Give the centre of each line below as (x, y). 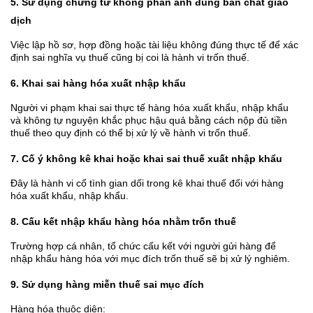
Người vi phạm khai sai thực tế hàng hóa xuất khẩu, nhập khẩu (150, 108)
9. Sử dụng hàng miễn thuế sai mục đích (107, 285)
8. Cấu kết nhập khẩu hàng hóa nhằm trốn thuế (123, 222)
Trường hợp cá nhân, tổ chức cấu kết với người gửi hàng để (143, 246)
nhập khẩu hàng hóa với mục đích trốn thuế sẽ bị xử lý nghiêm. (150, 259)
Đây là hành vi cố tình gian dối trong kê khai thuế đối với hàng (147, 183)
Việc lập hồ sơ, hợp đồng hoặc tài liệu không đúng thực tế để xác (154, 45)
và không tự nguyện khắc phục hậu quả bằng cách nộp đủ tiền (149, 121)
